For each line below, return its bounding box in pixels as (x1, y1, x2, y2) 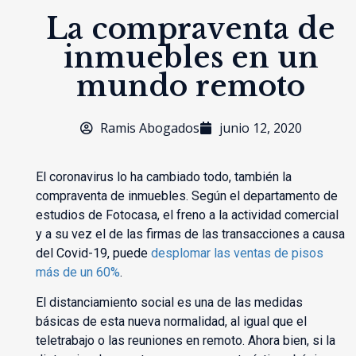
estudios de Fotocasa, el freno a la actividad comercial (35, 207, 339, 222)
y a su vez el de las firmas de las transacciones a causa (35, 226, 345, 242)
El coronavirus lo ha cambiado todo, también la (35, 168, 292, 184)
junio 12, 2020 (219, 118, 302, 137)
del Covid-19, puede (35, 245, 151, 261)
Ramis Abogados (99, 118, 199, 137)
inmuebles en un (63, 39, 319, 75)
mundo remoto (76, 68, 306, 104)
